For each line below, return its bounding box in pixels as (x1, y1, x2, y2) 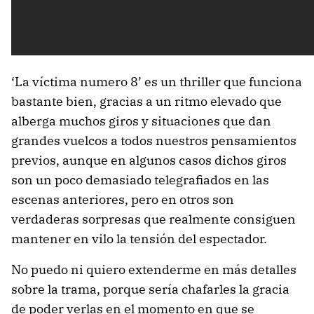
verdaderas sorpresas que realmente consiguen (11, 210, 296, 227)
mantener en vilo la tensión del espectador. (11, 230, 267, 247)
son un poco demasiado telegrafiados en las (11, 171, 269, 188)
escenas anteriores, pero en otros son (11, 191, 234, 207)
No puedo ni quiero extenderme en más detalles (11, 261, 296, 278)
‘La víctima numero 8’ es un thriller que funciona (11, 73, 302, 90)
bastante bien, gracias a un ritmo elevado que (11, 93, 282, 109)
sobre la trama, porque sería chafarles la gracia (11, 280, 289, 297)
